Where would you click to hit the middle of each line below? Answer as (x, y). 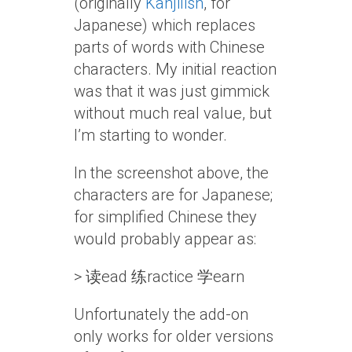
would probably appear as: (165, 239)
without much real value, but (173, 113)
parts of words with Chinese (169, 47)
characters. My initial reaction (175, 69)
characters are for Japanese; (173, 195)
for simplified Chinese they (165, 217)
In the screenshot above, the (171, 173)
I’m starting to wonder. (150, 135)
